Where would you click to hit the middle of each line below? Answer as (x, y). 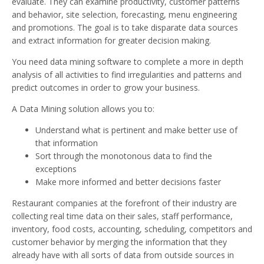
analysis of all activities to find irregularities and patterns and (127, 75)
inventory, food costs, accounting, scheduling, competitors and (132, 229)
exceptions (56, 169)
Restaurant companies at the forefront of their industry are (124, 203)
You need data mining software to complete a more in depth (128, 62)
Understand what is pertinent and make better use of (136, 130)
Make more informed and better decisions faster (128, 182)
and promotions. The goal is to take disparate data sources (125, 28)
